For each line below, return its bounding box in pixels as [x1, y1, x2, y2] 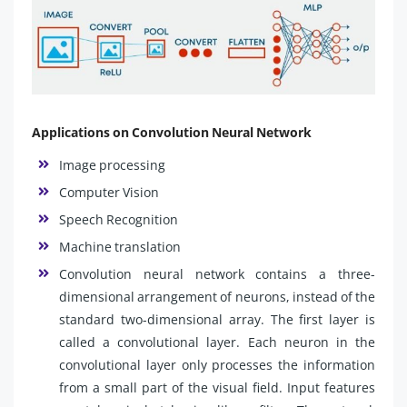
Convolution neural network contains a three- [59, 264, 375, 283]
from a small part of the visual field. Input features [59, 378, 375, 396]
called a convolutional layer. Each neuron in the [59, 333, 375, 351]
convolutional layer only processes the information [59, 355, 375, 373]
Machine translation [59, 237, 181, 255]
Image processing [59, 155, 165, 174]
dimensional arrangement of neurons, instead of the [59, 287, 375, 305]
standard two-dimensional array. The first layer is [59, 310, 375, 328]
